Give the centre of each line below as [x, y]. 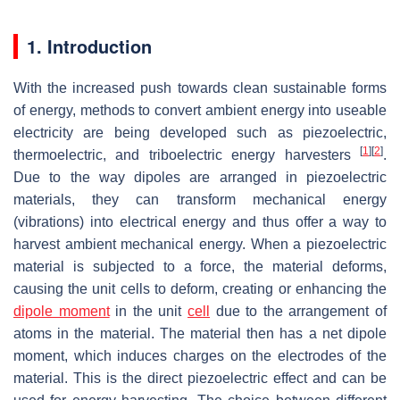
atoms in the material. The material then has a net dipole [200, 333]
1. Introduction [89, 46]
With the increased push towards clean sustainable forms [200, 87]
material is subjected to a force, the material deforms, [200, 266]
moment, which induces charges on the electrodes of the [200, 355]
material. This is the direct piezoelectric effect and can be [200, 378]
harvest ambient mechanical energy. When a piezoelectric [200, 244]
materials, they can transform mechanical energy [200, 199]
